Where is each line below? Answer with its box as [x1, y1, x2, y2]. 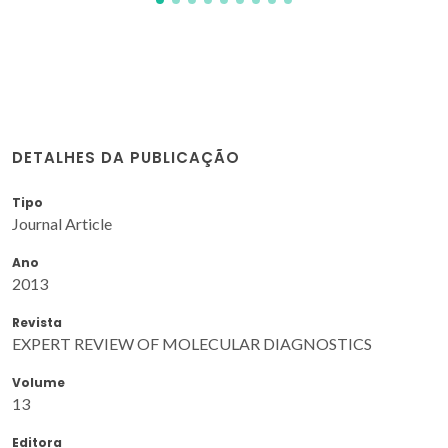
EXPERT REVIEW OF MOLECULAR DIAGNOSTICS [12, 333, 372, 353]
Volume [12, 373, 65, 391]
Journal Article [12, 213, 112, 233]
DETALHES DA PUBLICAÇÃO [12, 146, 240, 168]
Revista [12, 313, 62, 331]
